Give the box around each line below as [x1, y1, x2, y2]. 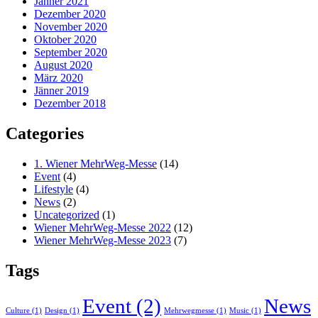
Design [45, 306, 67, 314]
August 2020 [34, 59, 92, 72]
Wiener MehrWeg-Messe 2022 [34, 221, 171, 234]
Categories [6, 124, 84, 143]
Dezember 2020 [34, 8, 106, 21]
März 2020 [34, 72, 83, 84]
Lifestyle [34, 183, 73, 196]
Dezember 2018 [34, 97, 106, 110]
